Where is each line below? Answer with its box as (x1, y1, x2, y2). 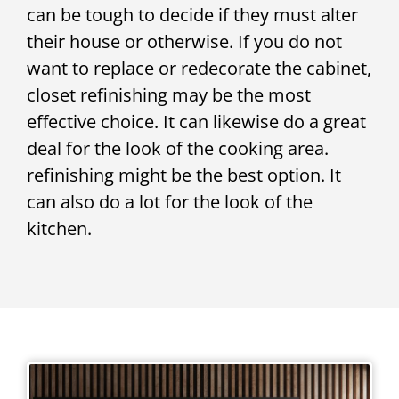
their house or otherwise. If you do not (27, 28, 342, 53)
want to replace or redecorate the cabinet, (27, 55, 371, 80)
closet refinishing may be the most (27, 82, 311, 107)
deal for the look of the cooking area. (27, 135, 329, 160)
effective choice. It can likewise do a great (27, 109, 366, 134)
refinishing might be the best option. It (27, 162, 341, 187)
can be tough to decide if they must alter (27, 2, 358, 27)
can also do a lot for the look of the (27, 189, 313, 214)
